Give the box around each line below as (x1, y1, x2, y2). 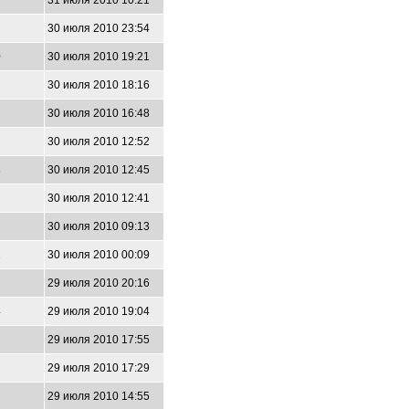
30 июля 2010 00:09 (47, 248, 150, 261)
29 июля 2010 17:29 (47, 362, 150, 374)
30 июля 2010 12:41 (47, 192, 150, 204)
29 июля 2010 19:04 (47, 305, 150, 318)
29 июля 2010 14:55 (47, 390, 150, 403)
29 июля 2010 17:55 (47, 333, 150, 346)
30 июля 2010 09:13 (47, 220, 150, 233)
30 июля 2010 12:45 (47, 163, 150, 176)
